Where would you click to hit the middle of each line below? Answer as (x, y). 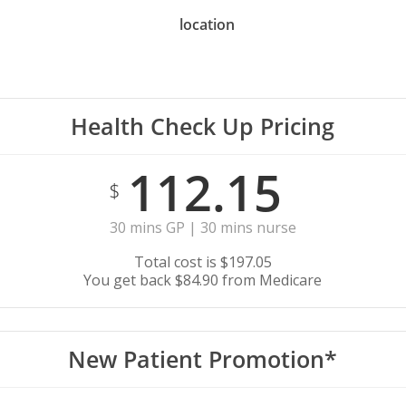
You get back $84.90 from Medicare (203, 280)
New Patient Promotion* (202, 359)
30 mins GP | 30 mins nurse (203, 228)
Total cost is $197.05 (203, 262)
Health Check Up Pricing (203, 126)
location (208, 25)
